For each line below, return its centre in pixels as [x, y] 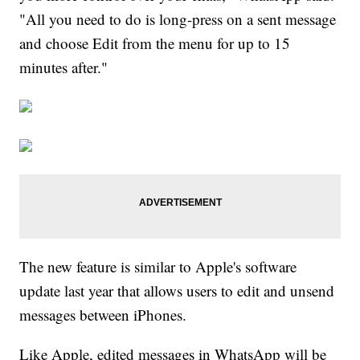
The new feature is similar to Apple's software [158, 266]
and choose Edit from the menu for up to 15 [155, 43]
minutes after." [64, 67]
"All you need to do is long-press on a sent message [178, 18]
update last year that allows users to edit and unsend [177, 290]
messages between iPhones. [103, 314]
